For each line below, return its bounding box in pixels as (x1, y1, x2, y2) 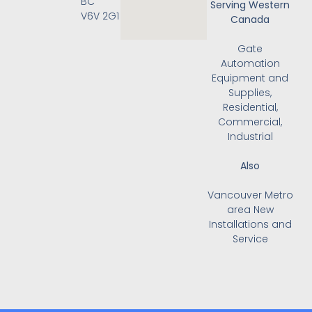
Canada (231, 13, 270, 27)
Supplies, (228, 86, 272, 100)
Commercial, (218, 115, 283, 130)
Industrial (227, 130, 273, 144)
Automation (220, 56, 280, 71)
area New (226, 203, 274, 217)
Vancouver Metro (207, 188, 293, 203)
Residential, (222, 100, 278, 115)
